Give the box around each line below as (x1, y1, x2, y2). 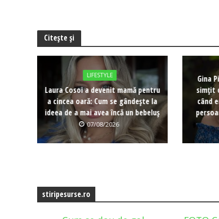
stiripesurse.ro (42, 188, 90, 199)
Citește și (44, 32, 74, 44)
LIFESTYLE (87, 70, 113, 79)
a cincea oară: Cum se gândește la (47, 95, 157, 107)
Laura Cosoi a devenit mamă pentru (44, 84, 160, 95)
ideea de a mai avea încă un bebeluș (44, 107, 160, 118)
